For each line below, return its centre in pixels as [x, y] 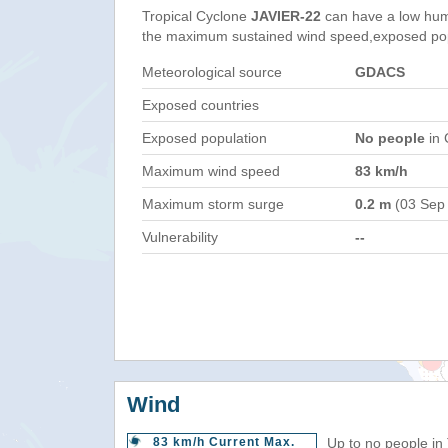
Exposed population [204, 138]
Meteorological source [212, 72]
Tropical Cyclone [196, 16]
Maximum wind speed [211, 171]
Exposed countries [200, 105]
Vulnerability [180, 237]
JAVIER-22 [286, 16]
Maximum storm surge [213, 204]
